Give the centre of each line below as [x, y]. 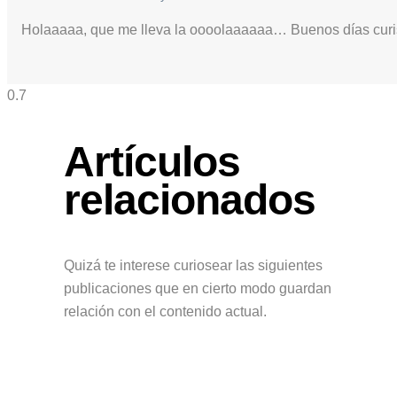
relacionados [190, 200]
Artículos [152, 162]
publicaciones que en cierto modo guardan [198, 288]
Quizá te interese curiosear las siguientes [193, 265]
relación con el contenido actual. [165, 311]
